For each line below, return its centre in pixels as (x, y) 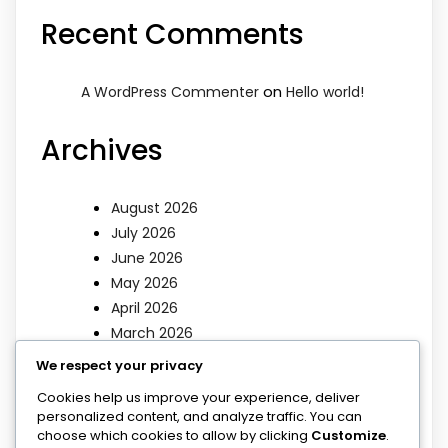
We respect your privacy (119, 365)
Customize (348, 435)
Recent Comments (172, 35)
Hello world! (325, 92)
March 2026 (152, 332)
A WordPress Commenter (170, 92)
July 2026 (143, 232)
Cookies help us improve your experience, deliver (198, 397)
